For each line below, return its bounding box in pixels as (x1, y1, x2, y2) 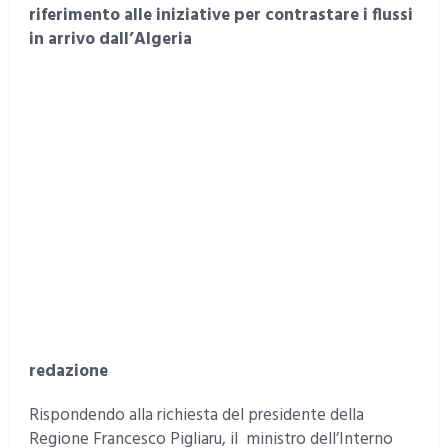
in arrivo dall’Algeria (28, 26, 192, 54)
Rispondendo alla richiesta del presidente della (28, 402, 364, 430)
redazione (28, 358, 108, 386)
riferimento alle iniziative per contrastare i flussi (28, 2, 413, 30)
